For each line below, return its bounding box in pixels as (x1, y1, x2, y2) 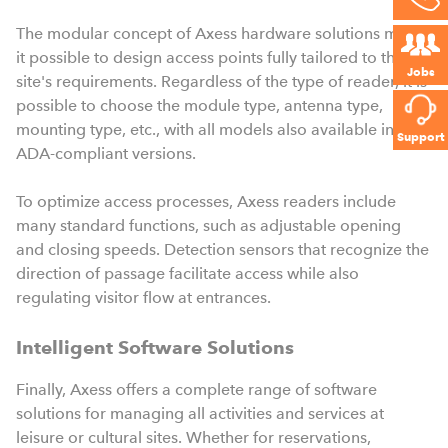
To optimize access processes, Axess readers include (16, 191, 396, 211)
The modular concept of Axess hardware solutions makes (16, 23, 431, 43)
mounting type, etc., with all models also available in (16, 119, 394, 139)
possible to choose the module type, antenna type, (16, 95, 383, 115)
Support (397, 128, 444, 144)
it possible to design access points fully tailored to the (16, 47, 404, 67)
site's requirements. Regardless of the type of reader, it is (16, 71, 427, 91)
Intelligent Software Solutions (16, 335, 294, 359)
